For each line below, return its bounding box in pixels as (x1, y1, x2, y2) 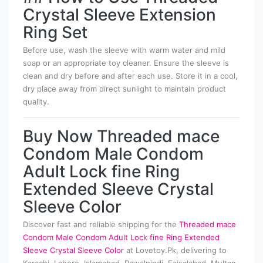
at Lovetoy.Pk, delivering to (124, 245, 227, 255)
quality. (23, 97, 49, 107)
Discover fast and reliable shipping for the (23, 220, 179, 230)
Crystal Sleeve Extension (23, 5, 216, 25)
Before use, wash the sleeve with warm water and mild (23, 45, 225, 55)
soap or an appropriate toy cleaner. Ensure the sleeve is (23, 58, 229, 68)
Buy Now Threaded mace (23, 126, 220, 147)
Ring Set (23, 22, 87, 43)
